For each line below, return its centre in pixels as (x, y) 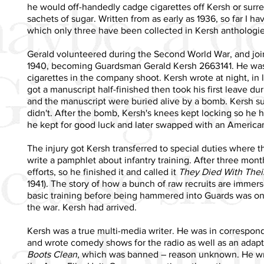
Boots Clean (52, 254)
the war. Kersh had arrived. (82, 207)
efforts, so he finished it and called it (103, 171)
